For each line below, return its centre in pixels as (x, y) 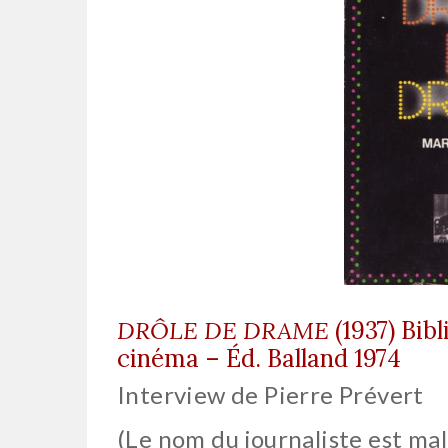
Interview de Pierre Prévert (270, 395)
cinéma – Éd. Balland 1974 (259, 359)
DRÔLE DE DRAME (223, 331)
